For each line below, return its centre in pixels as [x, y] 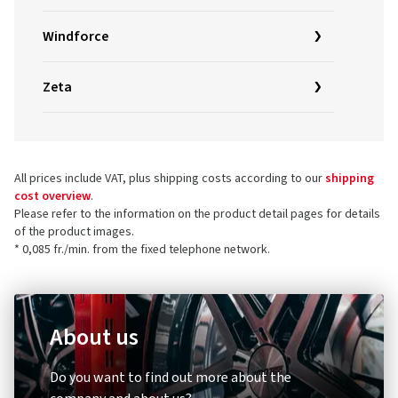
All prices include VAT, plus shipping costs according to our [170, 179]
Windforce [76, 36]
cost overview [52, 196]
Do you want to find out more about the [171, 378]
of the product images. [74, 232]
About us [94, 337]
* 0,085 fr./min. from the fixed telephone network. [142, 250]
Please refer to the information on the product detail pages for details [197, 214]
